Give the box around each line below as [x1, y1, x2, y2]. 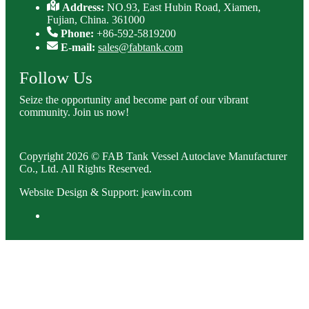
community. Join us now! [19, 106, 129, 118]
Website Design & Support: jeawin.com [19, 186, 192, 198]
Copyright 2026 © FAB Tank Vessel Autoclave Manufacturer [19, 150, 287, 162]
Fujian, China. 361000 [47, 14, 145, 26]
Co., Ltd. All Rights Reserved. [19, 163, 152, 175]
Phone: [61, 28, 97, 39]
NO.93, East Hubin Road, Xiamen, [107, 1, 261, 13]
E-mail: [61, 41, 98, 53]
